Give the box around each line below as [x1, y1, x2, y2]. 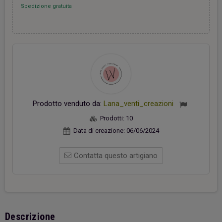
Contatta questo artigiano [74, 151, 158, 161]
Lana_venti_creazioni [104, 99, 175, 108]
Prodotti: [100, 114, 126, 122]
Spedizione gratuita [20, 2, 72, 9]
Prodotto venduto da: [33, 99, 104, 108]
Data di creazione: [73, 126, 126, 134]
